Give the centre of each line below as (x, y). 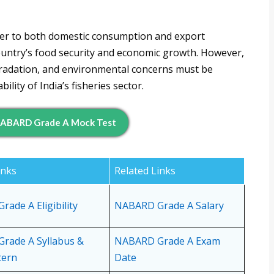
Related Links (145, 171)
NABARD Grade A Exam (167, 241)
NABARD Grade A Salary (169, 206)
